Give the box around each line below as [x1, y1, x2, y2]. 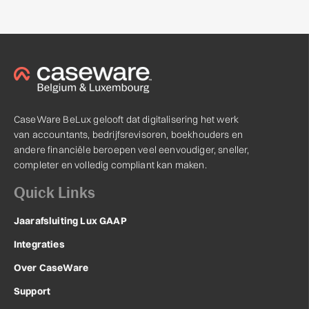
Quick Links [14, 184, 95, 202]
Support [14, 285, 51, 298]
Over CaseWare [14, 261, 89, 275]
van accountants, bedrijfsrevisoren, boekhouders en [14, 128, 243, 141]
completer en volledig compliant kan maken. [14, 159, 207, 172]
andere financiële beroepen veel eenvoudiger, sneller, [14, 143, 250, 157]
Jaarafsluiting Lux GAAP [14, 215, 127, 228]
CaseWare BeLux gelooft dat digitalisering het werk [14, 113, 239, 126]
